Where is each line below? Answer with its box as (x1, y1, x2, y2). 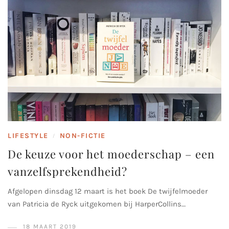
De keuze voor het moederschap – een (8, 146, 215, 162)
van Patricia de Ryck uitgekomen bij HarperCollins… (8, 199, 186, 209)
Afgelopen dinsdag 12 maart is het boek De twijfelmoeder (8, 187, 208, 196)
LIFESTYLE (8, 131, 49, 141)
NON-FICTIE (59, 131, 106, 141)
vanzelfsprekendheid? (8, 164, 127, 179)
